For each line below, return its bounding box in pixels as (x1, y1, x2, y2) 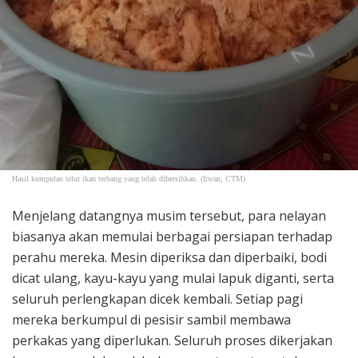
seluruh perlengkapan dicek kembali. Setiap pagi (12, 289, 303, 308)
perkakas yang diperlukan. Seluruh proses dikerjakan (12, 331, 332, 349)
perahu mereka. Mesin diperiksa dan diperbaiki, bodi (12, 248, 327, 266)
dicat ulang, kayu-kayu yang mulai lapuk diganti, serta (12, 268, 334, 287)
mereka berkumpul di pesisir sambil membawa (12, 310, 291, 328)
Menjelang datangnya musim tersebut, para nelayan (12, 206, 326, 225)
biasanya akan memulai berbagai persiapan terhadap (12, 227, 332, 245)
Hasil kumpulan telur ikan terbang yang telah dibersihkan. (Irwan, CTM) (12, 173, 245, 183)
